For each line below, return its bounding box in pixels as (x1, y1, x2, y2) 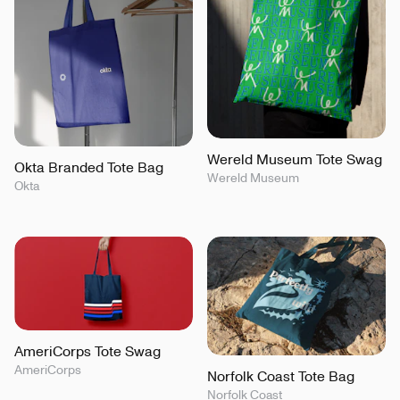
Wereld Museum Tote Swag (207, 150, 382, 169)
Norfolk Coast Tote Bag (207, 367, 354, 386)
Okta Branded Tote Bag (14, 157, 163, 176)
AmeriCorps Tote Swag (14, 341, 161, 360)
